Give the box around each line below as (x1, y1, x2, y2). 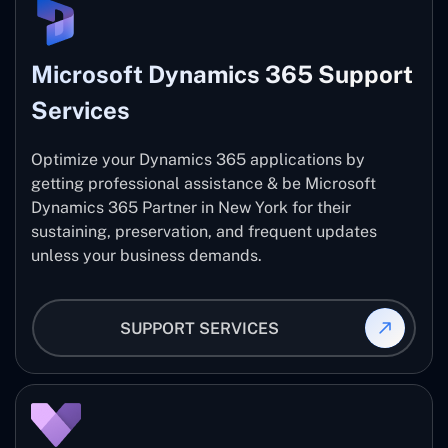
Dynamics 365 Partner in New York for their (31, 198, 351, 218)
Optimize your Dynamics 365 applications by (31, 150, 365, 170)
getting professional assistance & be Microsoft (31, 174, 376, 194)
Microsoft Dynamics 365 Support (31, 60, 413, 89)
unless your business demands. (31, 246, 262, 266)
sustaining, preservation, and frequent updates (31, 222, 377, 242)
